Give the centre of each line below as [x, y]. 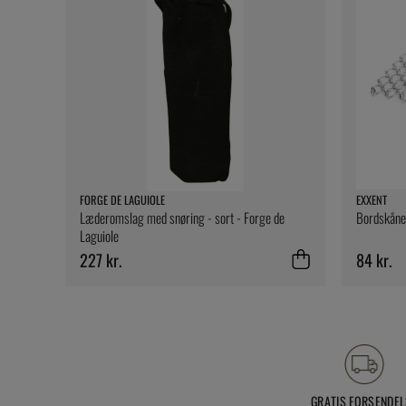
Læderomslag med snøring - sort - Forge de [182, 217]
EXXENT [371, 199]
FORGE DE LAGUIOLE [122, 199]
